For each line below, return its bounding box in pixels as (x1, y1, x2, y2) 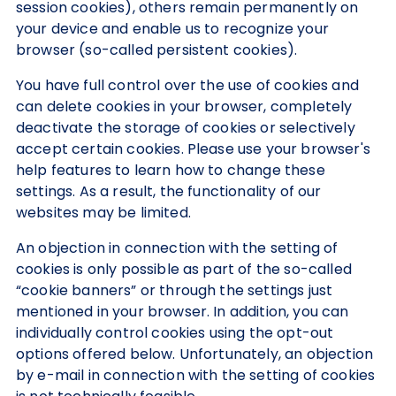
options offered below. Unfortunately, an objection (16, 344, 374, 364)
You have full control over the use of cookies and (16, 75, 359, 95)
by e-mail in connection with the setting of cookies (16, 365, 376, 385)
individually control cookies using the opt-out (16, 323, 334, 343)
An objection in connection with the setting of (16, 238, 339, 258)
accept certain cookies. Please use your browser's (16, 139, 370, 159)
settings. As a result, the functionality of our (16, 181, 322, 202)
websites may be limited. (16, 202, 191, 223)
